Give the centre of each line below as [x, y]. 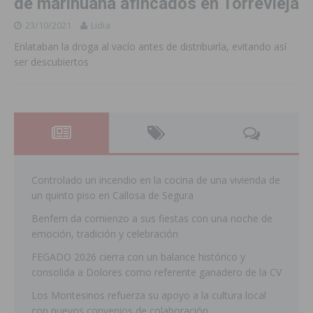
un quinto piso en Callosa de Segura [112, 195]
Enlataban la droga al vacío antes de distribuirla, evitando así [150, 46]
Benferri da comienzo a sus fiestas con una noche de [152, 218]
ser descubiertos [51, 61]
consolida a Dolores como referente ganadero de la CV [156, 272]
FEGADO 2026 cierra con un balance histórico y [138, 256]
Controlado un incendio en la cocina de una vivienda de [156, 180]
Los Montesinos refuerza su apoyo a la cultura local [149, 295]
